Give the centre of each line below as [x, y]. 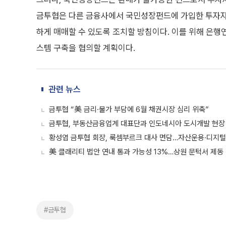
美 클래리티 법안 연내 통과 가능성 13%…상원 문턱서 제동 [136, 152]
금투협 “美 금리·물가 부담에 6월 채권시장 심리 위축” [129, 109]
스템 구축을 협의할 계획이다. [86, 48]
